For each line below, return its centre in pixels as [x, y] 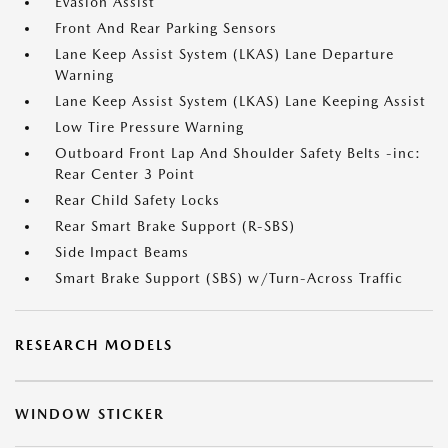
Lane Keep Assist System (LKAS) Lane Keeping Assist [240, 101]
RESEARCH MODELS [94, 345]
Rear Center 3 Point [125, 174]
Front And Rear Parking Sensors [166, 28]
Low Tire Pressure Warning [149, 127]
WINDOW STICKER [90, 414]
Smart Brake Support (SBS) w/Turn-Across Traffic [229, 278]
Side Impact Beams [122, 252]
